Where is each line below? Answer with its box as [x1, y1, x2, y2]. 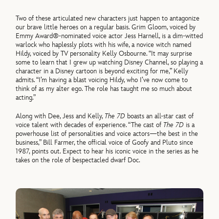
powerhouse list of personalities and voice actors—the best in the [16, 129, 198, 138]
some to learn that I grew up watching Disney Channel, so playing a [16, 58, 203, 66]
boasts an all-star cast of [125, 111, 194, 120]
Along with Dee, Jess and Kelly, [16, 111, 105, 120]
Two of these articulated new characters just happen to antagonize [16, 14, 200, 22]
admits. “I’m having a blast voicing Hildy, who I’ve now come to [16, 75, 188, 84]
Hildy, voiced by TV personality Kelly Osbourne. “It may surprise [16, 49, 193, 58]
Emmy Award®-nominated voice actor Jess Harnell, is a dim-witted [16, 31, 203, 40]
